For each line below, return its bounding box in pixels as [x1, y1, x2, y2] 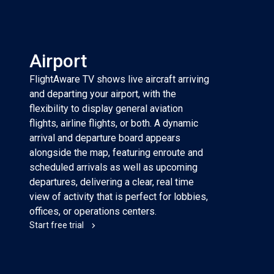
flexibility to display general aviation [29, 103, 183, 114]
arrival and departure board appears [29, 132, 180, 144]
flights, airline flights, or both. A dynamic [29, 117, 198, 129]
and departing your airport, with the [29, 88, 176, 100]
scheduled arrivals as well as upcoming [29, 161, 198, 173]
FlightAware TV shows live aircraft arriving [29, 73, 209, 85]
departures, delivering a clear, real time [29, 176, 194, 188]
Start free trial [29, 220, 84, 230]
